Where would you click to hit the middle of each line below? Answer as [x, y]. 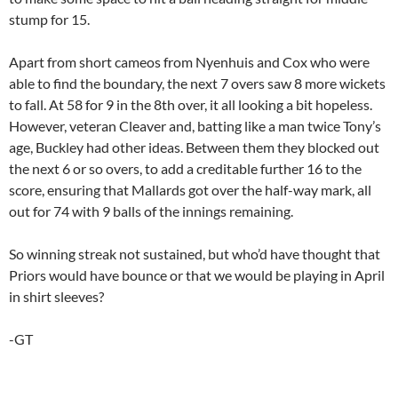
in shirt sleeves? [56, 296]
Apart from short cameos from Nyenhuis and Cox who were [189, 61]
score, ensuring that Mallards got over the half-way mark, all [190, 189]
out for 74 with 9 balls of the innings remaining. [151, 211]
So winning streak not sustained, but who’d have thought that [195, 253]
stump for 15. [49, 19]
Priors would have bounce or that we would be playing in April [197, 275]
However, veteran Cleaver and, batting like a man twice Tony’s [195, 125]
